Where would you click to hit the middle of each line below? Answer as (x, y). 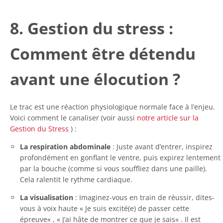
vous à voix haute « (53, 208)
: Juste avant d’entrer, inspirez (162, 146)
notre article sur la (168, 117)
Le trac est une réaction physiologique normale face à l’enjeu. (112, 107)
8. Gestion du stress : (92, 28)
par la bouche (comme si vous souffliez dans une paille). (113, 168)
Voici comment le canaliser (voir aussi (73, 117)
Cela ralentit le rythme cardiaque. (76, 179)
